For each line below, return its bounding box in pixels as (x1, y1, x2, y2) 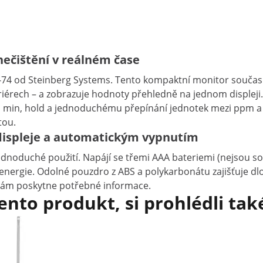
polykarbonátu (145, 165, 213, 178)
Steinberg (28, 73, 73, 86)
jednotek (170, 102, 211, 114)
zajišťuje (213, 165, 251, 178)
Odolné (37, 165, 72, 178)
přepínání (124, 102, 170, 114)
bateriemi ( (172, 151, 220, 164)
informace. (103, 179, 151, 192)
